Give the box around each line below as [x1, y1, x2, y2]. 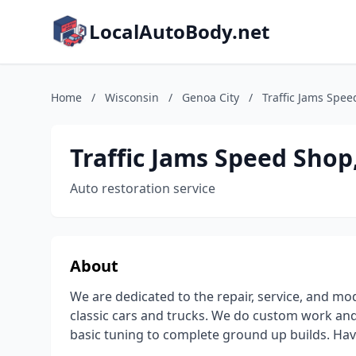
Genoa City [182, 90, 239, 105]
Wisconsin [105, 90, 159, 105]
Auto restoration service [70, 180, 215, 197]
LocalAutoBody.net [89, 18, 269, 44]
